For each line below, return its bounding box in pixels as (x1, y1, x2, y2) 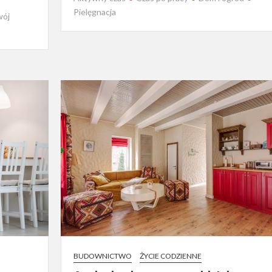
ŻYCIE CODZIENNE (139, 251, 202, 260)
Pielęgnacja (73, 6, 116, 17)
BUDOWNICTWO (73, 251, 132, 260)
